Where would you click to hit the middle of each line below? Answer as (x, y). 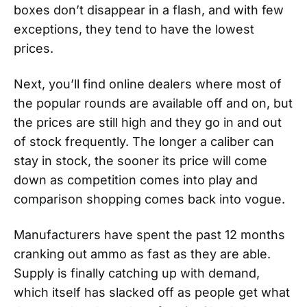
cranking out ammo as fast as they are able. (142, 254)
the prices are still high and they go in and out (148, 122)
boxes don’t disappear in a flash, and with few (149, 10)
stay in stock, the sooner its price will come (140, 160)
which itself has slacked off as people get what (152, 292)
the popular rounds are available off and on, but (153, 103)
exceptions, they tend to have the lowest (134, 29)
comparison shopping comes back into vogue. (149, 199)
